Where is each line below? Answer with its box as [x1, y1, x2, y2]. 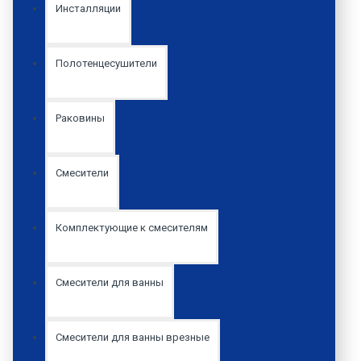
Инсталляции [56, 2, 121, 15]
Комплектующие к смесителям [56, 221, 208, 234]
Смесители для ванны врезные [56, 330, 210, 343]
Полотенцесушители [56, 56, 157, 69]
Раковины [56, 111, 105, 124]
